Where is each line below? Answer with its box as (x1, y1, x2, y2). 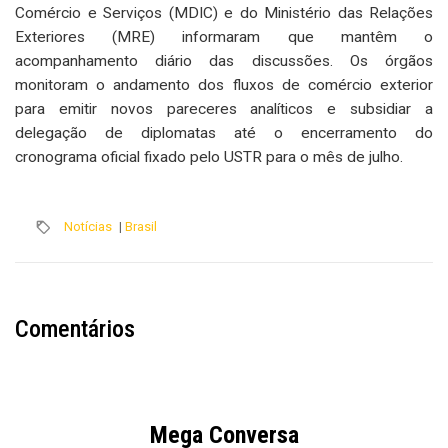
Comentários (15, 314, 135, 343)
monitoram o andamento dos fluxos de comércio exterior (15, 75, 433, 94)
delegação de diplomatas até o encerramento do (15, 123, 433, 142)
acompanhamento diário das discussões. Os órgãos (15, 51, 433, 70)
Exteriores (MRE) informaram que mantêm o (15, 27, 433, 46)
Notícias (64, 218, 112, 234)
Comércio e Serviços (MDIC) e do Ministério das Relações (15, 3, 433, 22)
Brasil (125, 218, 157, 234)
